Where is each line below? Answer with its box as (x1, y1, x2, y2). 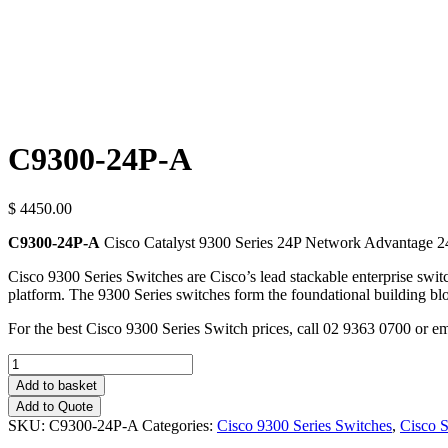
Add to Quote (16, 398, 93, 414)
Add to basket (16, 377, 97, 393)
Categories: (142, 416, 217, 434)
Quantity (7, 352, 62, 370)
